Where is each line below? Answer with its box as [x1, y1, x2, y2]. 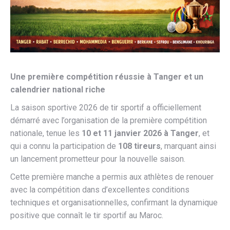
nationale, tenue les [10, 128, 82, 138]
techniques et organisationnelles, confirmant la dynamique [10, 197, 218, 207]
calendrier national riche [10, 84, 105, 94]
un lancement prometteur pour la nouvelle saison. [10, 154, 185, 164]
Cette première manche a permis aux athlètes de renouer [10, 171, 214, 182]
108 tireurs [118, 141, 161, 151]
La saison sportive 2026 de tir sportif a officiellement [10, 102, 201, 112]
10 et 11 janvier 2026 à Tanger [82, 128, 199, 138]
